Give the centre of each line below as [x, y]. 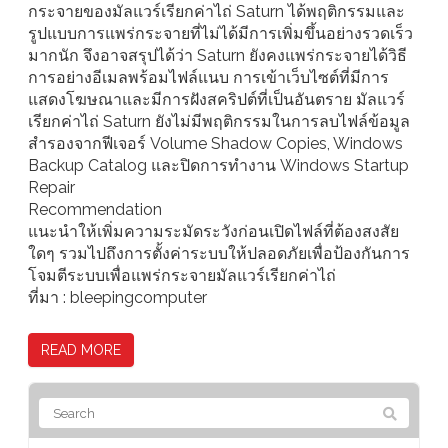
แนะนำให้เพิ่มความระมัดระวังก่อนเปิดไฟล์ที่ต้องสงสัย [213, 232]
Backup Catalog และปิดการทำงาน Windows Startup [218, 166]
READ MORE [81, 350]
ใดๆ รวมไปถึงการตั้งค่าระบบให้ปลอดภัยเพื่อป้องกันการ [219, 254]
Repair [51, 188]
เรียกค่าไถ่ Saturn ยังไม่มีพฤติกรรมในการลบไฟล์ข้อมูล [219, 122]
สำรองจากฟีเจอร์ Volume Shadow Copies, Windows [215, 144]
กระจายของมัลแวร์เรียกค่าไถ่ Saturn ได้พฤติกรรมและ [216, 12]
